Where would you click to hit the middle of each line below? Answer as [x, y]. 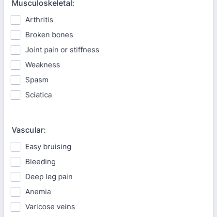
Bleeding [40, 162]
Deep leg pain [49, 177]
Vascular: [29, 130]
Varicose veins [50, 207]
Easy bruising [48, 147]
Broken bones [49, 35]
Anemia [38, 192]
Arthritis [39, 20]
